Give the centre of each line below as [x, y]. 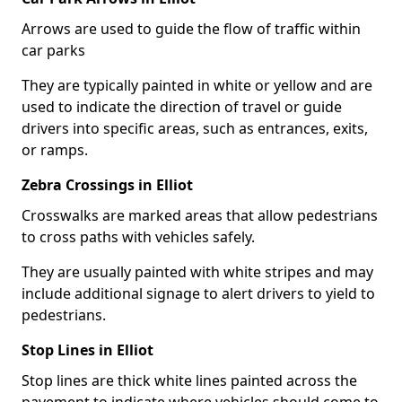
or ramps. [55, 149]
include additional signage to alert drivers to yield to [198, 293]
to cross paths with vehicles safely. [138, 236]
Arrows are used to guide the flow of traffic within [191, 28]
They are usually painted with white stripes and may [197, 271]
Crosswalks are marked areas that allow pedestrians [200, 215]
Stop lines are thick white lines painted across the [189, 380]
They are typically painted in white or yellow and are [197, 85]
